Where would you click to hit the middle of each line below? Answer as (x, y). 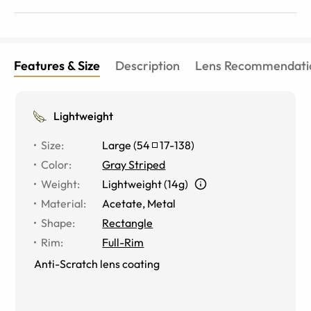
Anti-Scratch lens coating (97, 263)
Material (62, 203)
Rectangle (128, 222)
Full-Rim (123, 242)
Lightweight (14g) (145, 184)
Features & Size (57, 65)
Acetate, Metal (139, 203)
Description (148, 65)
